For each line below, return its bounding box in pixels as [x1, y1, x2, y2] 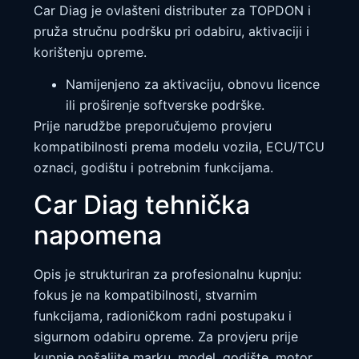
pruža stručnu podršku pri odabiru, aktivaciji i [34, 23, 309, 40]
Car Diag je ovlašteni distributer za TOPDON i [34, 2, 311, 19]
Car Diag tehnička [34, 188, 250, 220]
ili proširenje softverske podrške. [66, 97, 264, 114]
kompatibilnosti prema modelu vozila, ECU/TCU [34, 139, 325, 155]
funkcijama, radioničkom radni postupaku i [34, 307, 292, 324]
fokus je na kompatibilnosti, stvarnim [34, 286, 257, 303]
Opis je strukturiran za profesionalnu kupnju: [34, 265, 301, 282]
